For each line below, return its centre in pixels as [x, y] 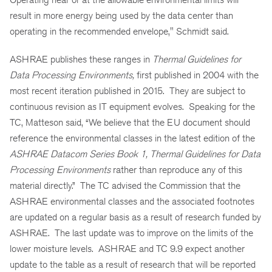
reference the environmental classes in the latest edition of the [132, 138]
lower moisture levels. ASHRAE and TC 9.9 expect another [127, 249]
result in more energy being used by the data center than [121, 15]
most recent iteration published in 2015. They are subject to [127, 91]
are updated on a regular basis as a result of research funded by [135, 217]
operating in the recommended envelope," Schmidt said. [119, 31]
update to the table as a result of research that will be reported [133, 265]
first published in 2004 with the [196, 75]
